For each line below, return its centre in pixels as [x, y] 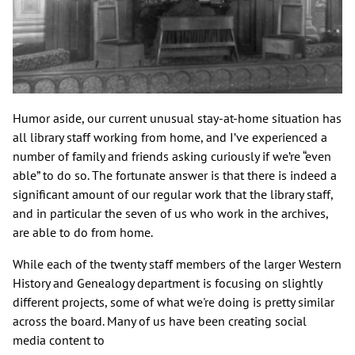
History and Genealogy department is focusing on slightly [167, 282]
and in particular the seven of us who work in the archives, [170, 213]
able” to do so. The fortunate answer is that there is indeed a [175, 175]
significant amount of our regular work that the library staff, [173, 194]
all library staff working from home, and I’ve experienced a [170, 137]
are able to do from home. [83, 232]
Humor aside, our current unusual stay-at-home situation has [177, 118]
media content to [59, 340]
